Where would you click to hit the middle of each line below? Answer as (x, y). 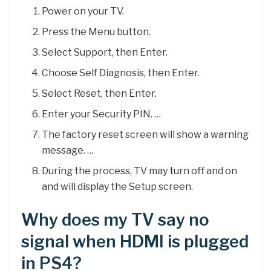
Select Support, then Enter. (105, 53)
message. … (68, 151)
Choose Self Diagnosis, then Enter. (121, 73)
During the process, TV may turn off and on (140, 171)
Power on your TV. (83, 11)
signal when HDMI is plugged (135, 242)
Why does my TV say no (115, 220)
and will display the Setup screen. (118, 187)
